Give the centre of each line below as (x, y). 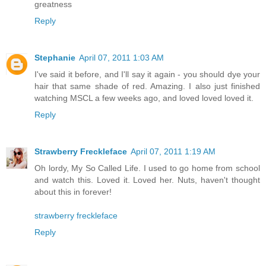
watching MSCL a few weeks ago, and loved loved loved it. (144, 98)
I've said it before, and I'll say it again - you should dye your (147, 75)
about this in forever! (73, 192)
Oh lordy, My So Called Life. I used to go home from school (147, 168)
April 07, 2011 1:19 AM (173, 152)
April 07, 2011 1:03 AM (121, 58)
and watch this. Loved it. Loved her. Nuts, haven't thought (147, 180)
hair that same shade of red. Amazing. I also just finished (147, 86)
